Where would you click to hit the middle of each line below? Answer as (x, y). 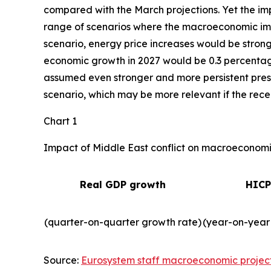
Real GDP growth (123, 184)
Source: (62, 260)
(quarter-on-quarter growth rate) (123, 222)
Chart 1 (60, 121)
